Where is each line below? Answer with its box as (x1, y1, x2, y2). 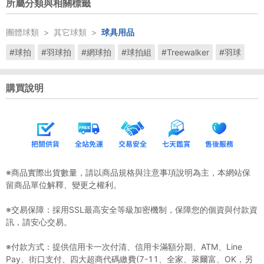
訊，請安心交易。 (6, 216, 72, 227)
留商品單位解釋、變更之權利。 (6, 179, 121, 190)
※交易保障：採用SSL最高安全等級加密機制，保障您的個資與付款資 (6, 204, 258, 214)
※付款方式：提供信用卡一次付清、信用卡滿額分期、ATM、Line (6, 241, 242, 252)
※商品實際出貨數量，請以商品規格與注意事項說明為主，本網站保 (6, 167, 250, 177)
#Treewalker (161, 47, 209, 57)
